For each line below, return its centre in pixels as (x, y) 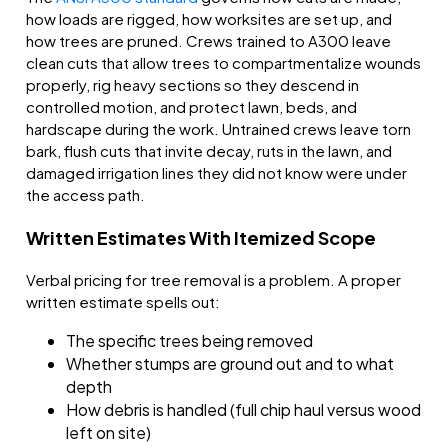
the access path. (86, 195)
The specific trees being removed (190, 341)
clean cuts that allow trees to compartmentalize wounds (224, 63)
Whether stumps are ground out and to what (230, 364)
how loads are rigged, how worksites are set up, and (209, 19)
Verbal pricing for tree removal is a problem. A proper (214, 280)
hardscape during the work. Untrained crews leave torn (219, 129)
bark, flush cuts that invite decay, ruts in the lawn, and (209, 151)
